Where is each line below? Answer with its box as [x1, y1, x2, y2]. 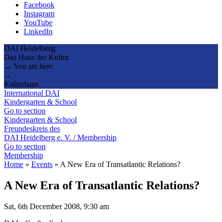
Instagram [24, 9, 55, 18]
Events [31, 160, 53, 168]
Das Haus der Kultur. [4, 53, 70, 61]
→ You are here [4, 61, 53, 70]
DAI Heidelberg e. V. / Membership [4, 133, 116, 142]
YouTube [24, 18, 53, 27]
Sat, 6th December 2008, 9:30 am [4, 202, 109, 211]
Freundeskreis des [4, 124, 60, 133]
